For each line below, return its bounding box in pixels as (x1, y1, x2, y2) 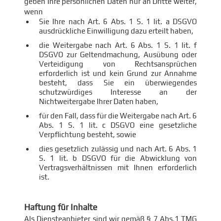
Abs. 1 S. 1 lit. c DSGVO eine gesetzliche (39, 121, 197, 129)
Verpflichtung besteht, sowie (39, 130, 136, 139)
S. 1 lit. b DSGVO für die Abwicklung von (39, 154, 197, 162)
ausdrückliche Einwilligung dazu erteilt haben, (39, 27, 193, 35)
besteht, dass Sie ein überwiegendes (39, 78, 197, 87)
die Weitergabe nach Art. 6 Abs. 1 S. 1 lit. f (39, 41, 197, 49)
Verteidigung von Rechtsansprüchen (39, 60, 197, 68)
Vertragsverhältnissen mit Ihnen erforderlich (39, 163, 197, 172)
